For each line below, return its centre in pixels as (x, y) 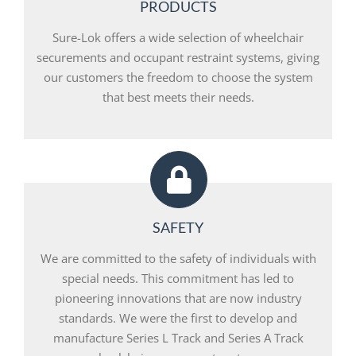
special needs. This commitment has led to (178, 278)
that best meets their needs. (178, 97)
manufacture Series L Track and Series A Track (178, 337)
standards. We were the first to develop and (178, 317)
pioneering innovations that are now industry (178, 298)
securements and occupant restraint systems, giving (178, 57)
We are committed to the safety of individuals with (178, 258)
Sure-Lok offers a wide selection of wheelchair (178, 37)
